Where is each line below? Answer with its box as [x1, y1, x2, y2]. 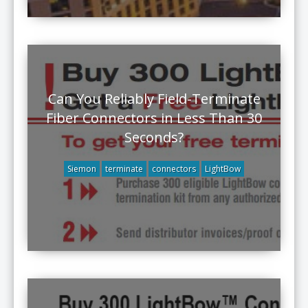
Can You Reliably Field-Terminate [47, 89, 261, 108]
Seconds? [124, 128, 184, 146]
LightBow [205, 163, 241, 175]
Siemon [67, 163, 96, 175]
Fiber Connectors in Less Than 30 [46, 109, 262, 127]
